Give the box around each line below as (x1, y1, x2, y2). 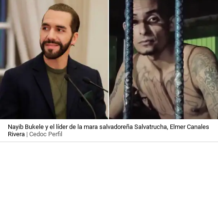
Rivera (8, 130, 25, 138)
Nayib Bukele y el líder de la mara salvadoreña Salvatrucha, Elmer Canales (8, 123, 209, 131)
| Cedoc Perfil (25, 130, 62, 138)
